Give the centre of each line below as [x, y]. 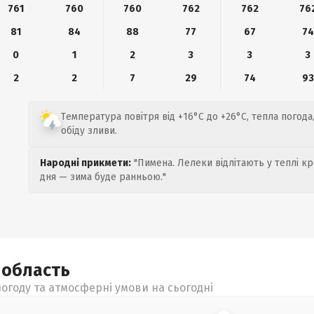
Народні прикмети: [86, 163]
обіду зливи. [89, 131]
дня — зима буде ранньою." [103, 177]
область [36, 271]
